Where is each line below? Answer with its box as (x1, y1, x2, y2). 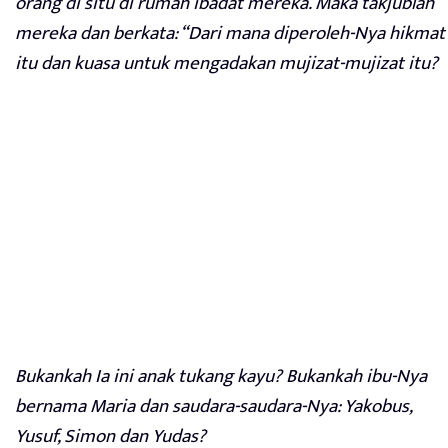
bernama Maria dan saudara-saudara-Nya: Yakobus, (15, 391, 412, 423)
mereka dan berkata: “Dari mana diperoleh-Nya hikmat (15, 18, 445, 50)
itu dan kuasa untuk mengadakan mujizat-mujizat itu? (15, 48, 438, 80)
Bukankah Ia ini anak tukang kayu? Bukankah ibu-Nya (15, 361, 427, 393)
